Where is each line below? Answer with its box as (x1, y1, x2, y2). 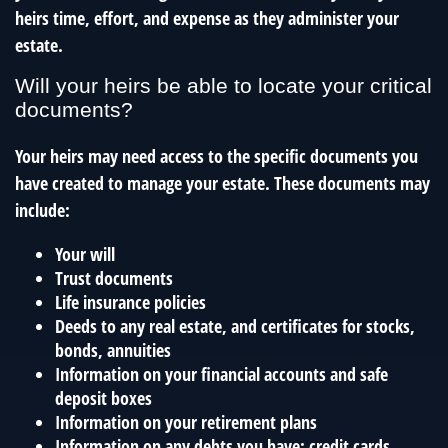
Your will (55, 242, 115, 267)
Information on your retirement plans (55, 410, 317, 435)
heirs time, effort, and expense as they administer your (15, 6, 399, 31)
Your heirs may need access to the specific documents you (15, 144, 418, 169)
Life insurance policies (55, 290, 206, 315)
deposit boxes (55, 386, 152, 411)
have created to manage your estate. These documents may (15, 171, 430, 196)
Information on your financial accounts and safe (55, 362, 388, 387)
